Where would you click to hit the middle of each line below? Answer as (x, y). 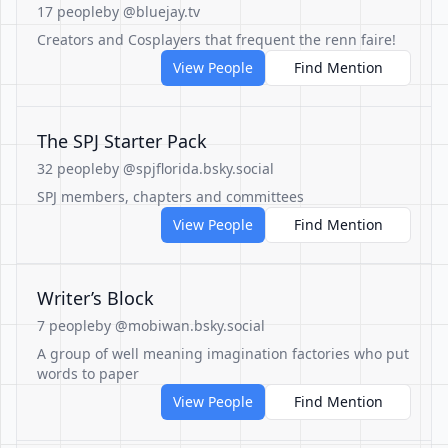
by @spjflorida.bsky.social (188, 168)
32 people (70, 168)
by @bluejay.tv (151, 11)
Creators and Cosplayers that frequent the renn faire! (216, 39)
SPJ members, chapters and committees (170, 196)
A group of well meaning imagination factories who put (223, 353)
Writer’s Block (95, 298)
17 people (70, 11)
